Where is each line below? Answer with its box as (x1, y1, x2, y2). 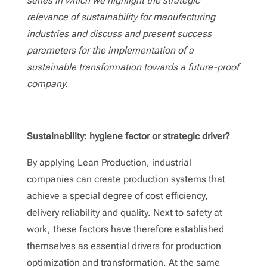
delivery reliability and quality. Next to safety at (26, 206, 222, 218)
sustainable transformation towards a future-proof (26, 61, 239, 73)
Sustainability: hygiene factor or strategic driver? (26, 130, 230, 142)
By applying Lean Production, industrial (26, 156, 191, 168)
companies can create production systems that (26, 173, 225, 185)
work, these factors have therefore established (26, 223, 224, 235)
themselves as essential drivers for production (26, 240, 221, 252)
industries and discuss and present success (26, 27, 212, 39)
